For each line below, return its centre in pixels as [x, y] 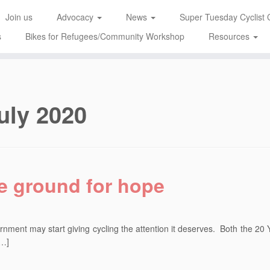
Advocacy [76, 17]
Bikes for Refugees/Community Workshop [105, 36]
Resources [230, 36]
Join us [19, 17]
